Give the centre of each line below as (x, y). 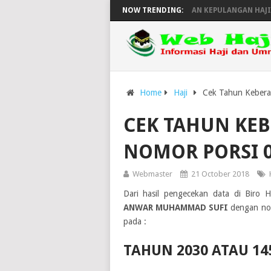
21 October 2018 (220, 174)
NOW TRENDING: (153, 10)
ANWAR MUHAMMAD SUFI (176, 207)
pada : (135, 221)
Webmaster (152, 174)
